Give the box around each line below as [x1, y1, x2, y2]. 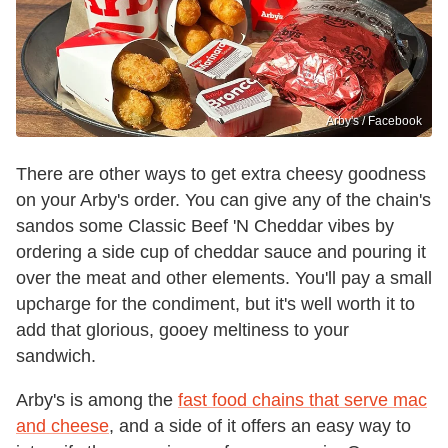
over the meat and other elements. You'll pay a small [16, 268, 432, 289]
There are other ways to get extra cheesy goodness [16, 164, 426, 185]
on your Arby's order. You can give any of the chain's [16, 190, 431, 211]
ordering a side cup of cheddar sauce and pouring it [16, 242, 426, 263]
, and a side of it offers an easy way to [109, 416, 411, 437]
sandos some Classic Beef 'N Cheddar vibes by [16, 216, 394, 237]
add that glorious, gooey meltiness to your [16, 320, 349, 341]
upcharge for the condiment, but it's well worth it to [16, 294, 415, 315]
